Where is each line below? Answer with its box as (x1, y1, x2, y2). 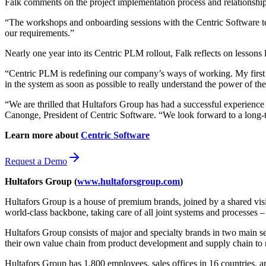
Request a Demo (5, 156, 67, 167)
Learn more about (5, 130, 81, 141)
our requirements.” (5, 28, 74, 39)
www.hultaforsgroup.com (77, 176, 180, 187)
